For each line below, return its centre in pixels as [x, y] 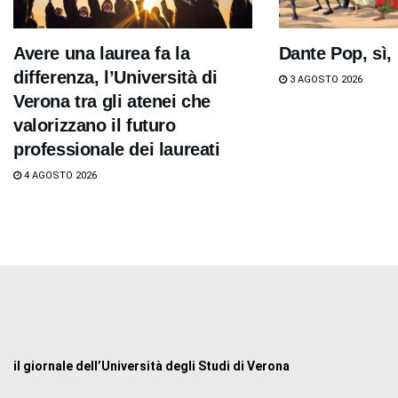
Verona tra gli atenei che [112, 101]
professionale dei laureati [117, 149]
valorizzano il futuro [95, 125]
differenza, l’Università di [115, 77]
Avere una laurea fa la [102, 53]
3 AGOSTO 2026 [324, 79]
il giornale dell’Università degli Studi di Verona [151, 366]
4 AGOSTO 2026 [59, 175]
